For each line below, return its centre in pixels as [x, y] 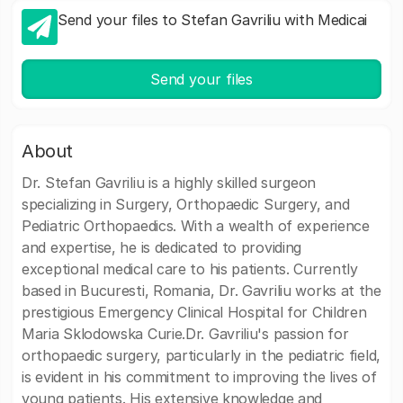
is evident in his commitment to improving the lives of [199, 377]
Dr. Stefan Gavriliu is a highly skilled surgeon [169, 183]
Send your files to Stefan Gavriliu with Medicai [212, 20]
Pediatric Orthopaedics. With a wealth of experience [196, 226]
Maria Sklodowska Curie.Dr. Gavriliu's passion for [185, 334]
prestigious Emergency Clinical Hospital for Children [194, 312]
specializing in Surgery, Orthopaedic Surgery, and [186, 204]
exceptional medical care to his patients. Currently [190, 269]
